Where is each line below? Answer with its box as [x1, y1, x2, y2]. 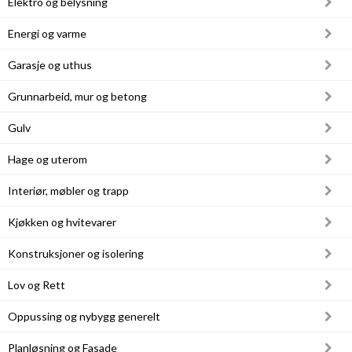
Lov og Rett [8, 278, 65, 291]
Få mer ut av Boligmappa [31, 26, 148, 40]
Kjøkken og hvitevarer [8, 215, 116, 229]
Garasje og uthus [8, 58, 92, 71]
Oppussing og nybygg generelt [8, 310, 160, 323]
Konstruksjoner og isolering [8, 247, 144, 260]
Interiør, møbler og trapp [8, 184, 129, 197]
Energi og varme [8, 27, 86, 40]
